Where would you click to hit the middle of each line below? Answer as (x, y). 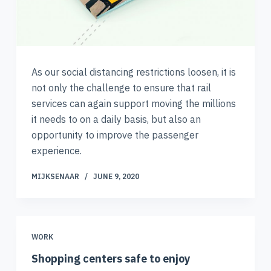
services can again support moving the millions (133, 103)
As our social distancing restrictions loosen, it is (133, 72)
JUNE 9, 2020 (116, 176)
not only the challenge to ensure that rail (121, 87)
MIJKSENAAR (55, 176)
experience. (56, 150)
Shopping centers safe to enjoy (111, 259)
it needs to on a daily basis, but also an (116, 119)
